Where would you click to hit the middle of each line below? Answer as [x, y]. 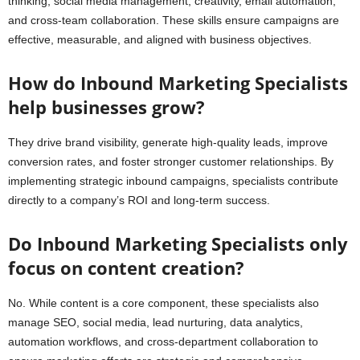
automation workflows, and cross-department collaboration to [163, 341]
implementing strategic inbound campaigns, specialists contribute [173, 180]
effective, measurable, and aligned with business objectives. [160, 39]
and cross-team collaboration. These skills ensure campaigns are [174, 20]
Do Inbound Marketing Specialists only [178, 243]
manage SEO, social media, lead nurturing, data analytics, [155, 322]
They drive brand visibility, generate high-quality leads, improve [168, 142]
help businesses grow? [106, 106]
